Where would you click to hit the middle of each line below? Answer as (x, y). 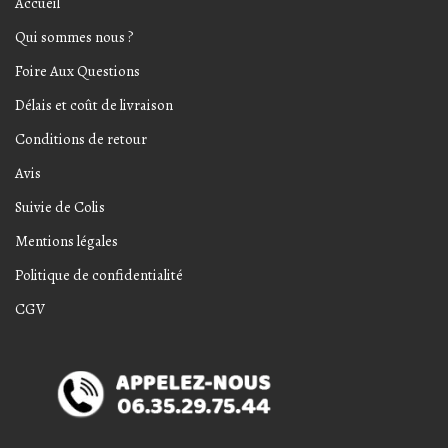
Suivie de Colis (60, 207)
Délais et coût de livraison (94, 105)
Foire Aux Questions (77, 71)
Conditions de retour (81, 139)
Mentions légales (66, 241)
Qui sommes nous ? (74, 37)
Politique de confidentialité (99, 275)
